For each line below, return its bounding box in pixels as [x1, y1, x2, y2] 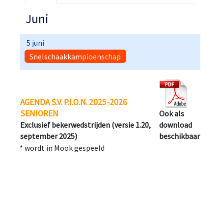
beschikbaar [159, 131, 200, 141]
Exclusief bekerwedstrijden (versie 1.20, [20, 120, 151, 130]
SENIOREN [20, 108, 58, 119]
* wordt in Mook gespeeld [20, 143, 105, 153]
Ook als [159, 109, 184, 119]
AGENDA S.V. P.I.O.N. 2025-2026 [20, 97, 127, 108]
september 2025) [20, 131, 77, 141]
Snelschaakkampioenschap [29, 51, 121, 61]
